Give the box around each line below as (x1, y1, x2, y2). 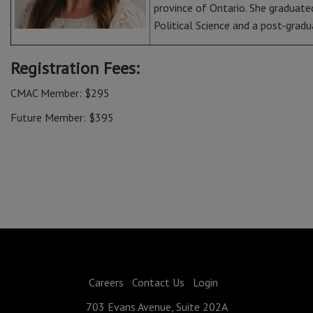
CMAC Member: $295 (10, 86, 110, 100)
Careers (88, 275, 124, 289)
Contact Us (131, 275, 184, 289)
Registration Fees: (10, 57, 143, 79)
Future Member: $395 (10, 110, 114, 124)
